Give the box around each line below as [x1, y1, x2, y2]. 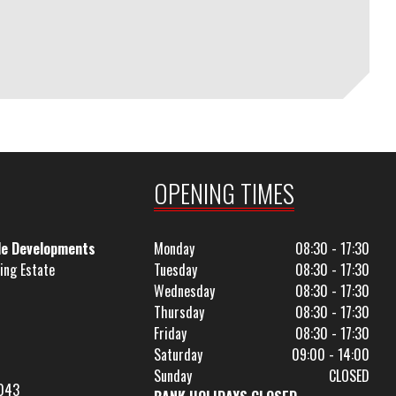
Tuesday [154, 259, 198, 280]
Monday [154, 238, 195, 259]
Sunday [154, 365, 193, 386]
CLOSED [329, 365, 369, 386]
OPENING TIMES [154, 175, 295, 211]
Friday [154, 323, 187, 344]
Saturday [154, 344, 203, 365]
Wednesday [154, 280, 216, 301]
